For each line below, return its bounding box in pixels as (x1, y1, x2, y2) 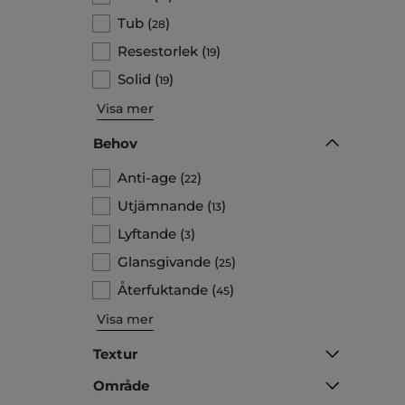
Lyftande (118, 224, 176, 242)
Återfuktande (118, 280, 208, 298)
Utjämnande (118, 196, 203, 214)
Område (93, 376, 149, 394)
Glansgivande (118, 252, 211, 270)
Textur (93, 344, 137, 363)
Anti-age (118, 168, 176, 186)
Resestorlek (118, 42, 198, 60)
